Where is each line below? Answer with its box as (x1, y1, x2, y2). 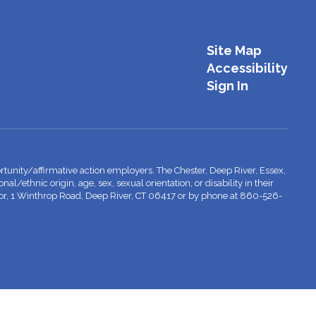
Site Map (206, 42, 262, 58)
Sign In (206, 78, 248, 93)
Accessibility (206, 60, 288, 75)
